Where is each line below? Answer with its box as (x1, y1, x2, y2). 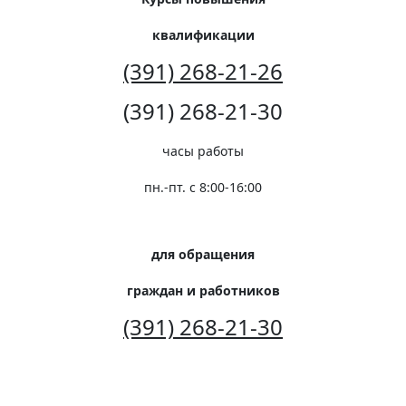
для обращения (151, 245, 255, 263)
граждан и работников (126, 281, 280, 299)
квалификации (151, 25, 255, 43)
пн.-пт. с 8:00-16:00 (144, 178, 262, 196)
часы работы (162, 141, 244, 159)
